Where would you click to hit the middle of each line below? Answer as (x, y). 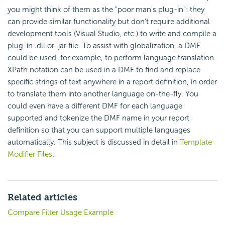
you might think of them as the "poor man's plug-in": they (106, 10)
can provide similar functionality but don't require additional (109, 22)
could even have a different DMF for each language (95, 106)
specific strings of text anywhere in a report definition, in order (112, 82)
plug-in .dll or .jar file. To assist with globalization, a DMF (104, 46)
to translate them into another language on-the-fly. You (103, 94)
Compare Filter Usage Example (61, 213)
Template (196, 142)
